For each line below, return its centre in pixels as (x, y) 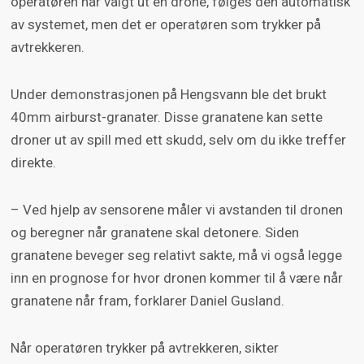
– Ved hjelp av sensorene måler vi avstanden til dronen (176, 210)
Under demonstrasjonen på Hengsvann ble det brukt (168, 95)
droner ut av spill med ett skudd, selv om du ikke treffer (178, 140)
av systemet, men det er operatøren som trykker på (165, 25)
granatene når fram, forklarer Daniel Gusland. (147, 301)
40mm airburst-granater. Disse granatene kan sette (166, 117)
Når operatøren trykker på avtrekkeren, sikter (144, 348)
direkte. (33, 163)
